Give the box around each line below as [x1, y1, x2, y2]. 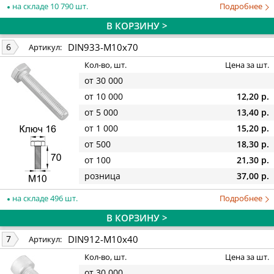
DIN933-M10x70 [68, 40, 138, 53]
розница [84, 170, 120, 182]
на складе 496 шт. [10, 192, 78, 204]
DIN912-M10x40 [68, 232, 138, 245]
